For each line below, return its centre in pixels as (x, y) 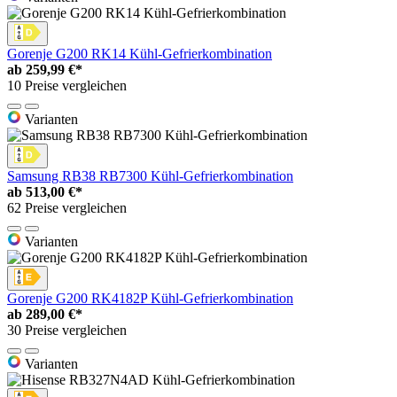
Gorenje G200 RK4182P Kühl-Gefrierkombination (150, 298)
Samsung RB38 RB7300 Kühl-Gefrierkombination (150, 175)
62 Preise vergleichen (67, 207)
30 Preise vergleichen (67, 330)
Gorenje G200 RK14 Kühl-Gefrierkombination (140, 53)
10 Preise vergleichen (67, 85)
